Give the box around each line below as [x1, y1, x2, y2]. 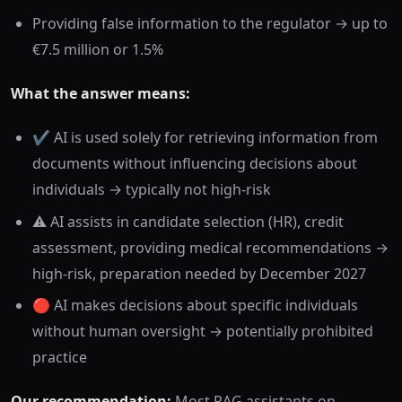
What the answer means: [11, 83, 190, 104]
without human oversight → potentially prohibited [32, 321, 373, 342]
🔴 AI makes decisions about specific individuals [32, 295, 358, 316]
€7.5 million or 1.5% [32, 39, 163, 60]
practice [32, 347, 87, 368]
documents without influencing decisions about [32, 153, 357, 174]
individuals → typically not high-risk [32, 179, 271, 200]
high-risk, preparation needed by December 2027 [32, 263, 366, 284]
